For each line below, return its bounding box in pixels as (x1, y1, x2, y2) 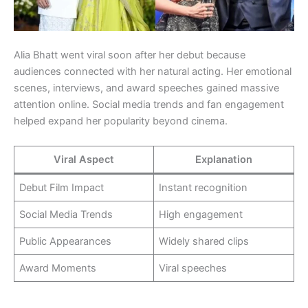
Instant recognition (159, 181, 248, 194)
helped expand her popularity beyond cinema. (14, 115, 228, 128)
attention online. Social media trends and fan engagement (14, 98, 284, 111)
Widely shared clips (159, 234, 250, 247)
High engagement (159, 208, 243, 221)
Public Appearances (19, 234, 112, 247)
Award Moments (19, 261, 97, 274)
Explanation (195, 153, 252, 166)
